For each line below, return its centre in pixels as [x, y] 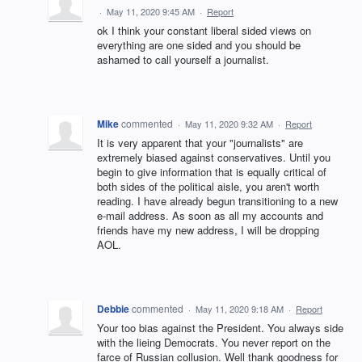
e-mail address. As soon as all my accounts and [210, 215]
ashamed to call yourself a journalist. [183, 59]
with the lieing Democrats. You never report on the [214, 342]
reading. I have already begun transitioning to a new [217, 201]
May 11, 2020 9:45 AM [151, 11]
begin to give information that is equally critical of [212, 172]
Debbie [113, 309]
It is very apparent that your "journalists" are [200, 143]
